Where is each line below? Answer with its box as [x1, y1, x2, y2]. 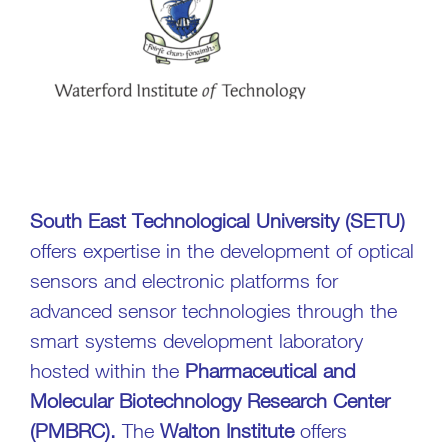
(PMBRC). [30, 418, 116, 442]
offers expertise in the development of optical [30, 238, 414, 262]
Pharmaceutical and [185, 358, 355, 382]
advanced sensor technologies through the [30, 298, 397, 322]
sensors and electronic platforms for [30, 268, 338, 292]
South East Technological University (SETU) [30, 208, 405, 232]
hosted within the [30, 358, 185, 382]
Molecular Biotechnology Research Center [30, 388, 390, 412]
